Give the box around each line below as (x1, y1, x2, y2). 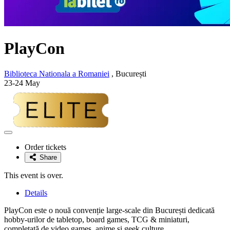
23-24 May (4, 78, 40, 87)
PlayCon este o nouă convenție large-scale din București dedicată (4, 205, 215, 215)
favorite (8, 147, 30, 155)
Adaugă (8, 131, 30, 140)
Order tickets (25, 142, 66, 151)
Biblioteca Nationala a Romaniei (4, 69, 109, 78)
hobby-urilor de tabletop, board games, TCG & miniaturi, (4, 215, 189, 224)
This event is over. (4, 170, 63, 180)
